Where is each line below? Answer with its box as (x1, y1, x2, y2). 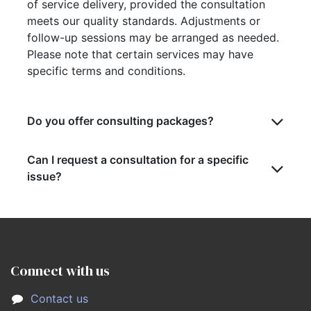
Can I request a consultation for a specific (27, 153, 249, 167)
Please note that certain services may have (27, 47, 253, 61)
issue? (27, 169, 62, 183)
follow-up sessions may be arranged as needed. (27, 31, 279, 44)
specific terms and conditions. (27, 64, 185, 78)
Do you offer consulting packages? (27, 114, 214, 128)
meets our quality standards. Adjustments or (27, 14, 260, 28)
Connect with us (10, 261, 110, 280)
